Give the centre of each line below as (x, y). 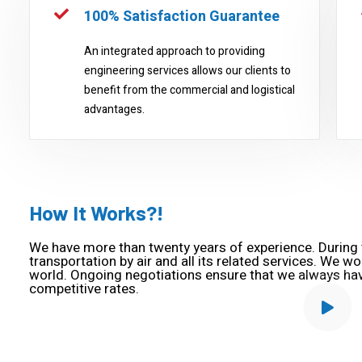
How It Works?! (97, 213)
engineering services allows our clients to (187, 71)
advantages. (114, 109)
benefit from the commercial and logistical (189, 90)
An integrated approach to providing (175, 51)
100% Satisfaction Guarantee (182, 17)
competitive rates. (84, 289)
